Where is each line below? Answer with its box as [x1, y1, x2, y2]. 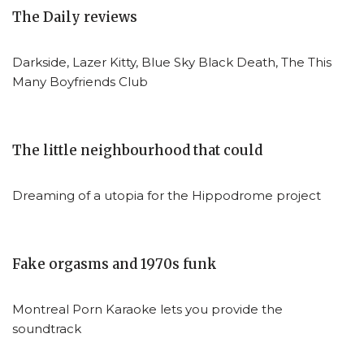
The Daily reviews [12, 8, 137, 26]
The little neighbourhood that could [12, 141, 262, 159]
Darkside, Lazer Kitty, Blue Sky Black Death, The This [12, 54, 331, 70]
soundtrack [12, 320, 81, 336]
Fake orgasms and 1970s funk [12, 255, 217, 273]
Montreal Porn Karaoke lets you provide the [12, 301, 283, 317]
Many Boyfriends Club [12, 73, 148, 89]
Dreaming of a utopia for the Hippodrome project [12, 187, 321, 203]
